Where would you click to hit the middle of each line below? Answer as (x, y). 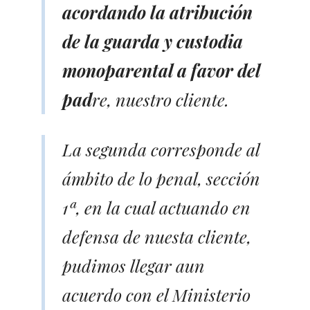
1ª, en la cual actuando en (156, 207)
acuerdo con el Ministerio (156, 294)
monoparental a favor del (161, 70)
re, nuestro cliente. (161, 99)
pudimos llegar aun (134, 265)
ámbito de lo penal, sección (161, 178)
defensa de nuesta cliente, (157, 236)
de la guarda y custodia (153, 41)
